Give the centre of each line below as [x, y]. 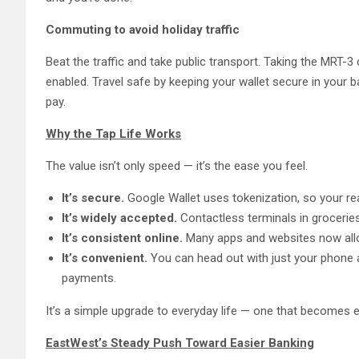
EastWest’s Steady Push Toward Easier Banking [180, 343]
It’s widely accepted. [119, 218]
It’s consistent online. [122, 238]
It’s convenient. [105, 258]
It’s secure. [93, 198]
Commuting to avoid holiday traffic [143, 29]
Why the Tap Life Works [113, 133]
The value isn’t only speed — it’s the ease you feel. [177, 165]
